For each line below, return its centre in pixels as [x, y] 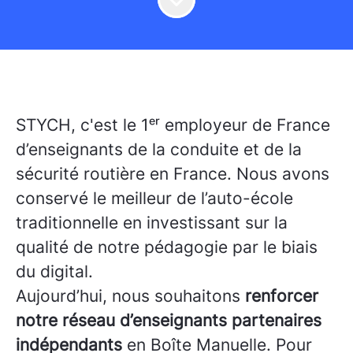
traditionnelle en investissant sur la [152, 223]
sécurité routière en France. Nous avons [173, 174]
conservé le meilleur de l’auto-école [154, 198]
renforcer [282, 296]
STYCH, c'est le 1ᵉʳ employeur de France [173, 125]
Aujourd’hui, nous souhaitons [130, 296]
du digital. [54, 271]
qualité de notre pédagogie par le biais [167, 247]
